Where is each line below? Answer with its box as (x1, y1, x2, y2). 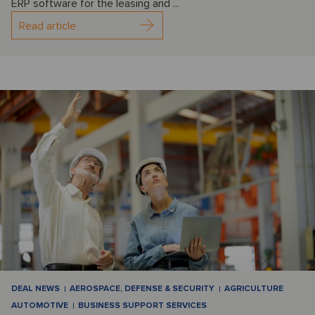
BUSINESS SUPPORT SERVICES (78, 300, 207, 311)
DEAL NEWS (11, 283, 60, 294)
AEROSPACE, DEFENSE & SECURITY (70, 283, 214, 294)
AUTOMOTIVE (11, 300, 68, 311)
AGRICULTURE (224, 283, 283, 294)
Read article (19, 19, 76, 34)
